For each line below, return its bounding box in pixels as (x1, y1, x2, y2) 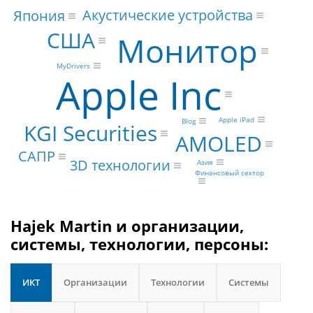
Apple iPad (218, 115, 254, 125)
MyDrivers (56, 61, 90, 71)
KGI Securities (23, 119, 157, 148)
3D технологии (70, 155, 171, 175)
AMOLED (175, 129, 262, 159)
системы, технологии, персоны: (10, 233, 268, 254)
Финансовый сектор (194, 168, 264, 178)
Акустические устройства (82, 5, 253, 24)
